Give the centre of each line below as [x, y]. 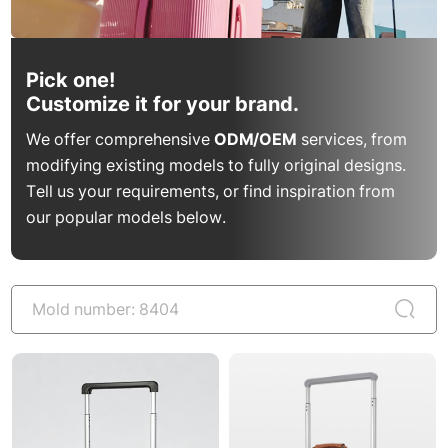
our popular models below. [126, 216]
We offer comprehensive [120, 138]
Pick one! [71, 79]
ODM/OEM [256, 138]
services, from [352, 138]
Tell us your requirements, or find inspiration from [211, 190]
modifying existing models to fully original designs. [216, 164]
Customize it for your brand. [163, 103]
